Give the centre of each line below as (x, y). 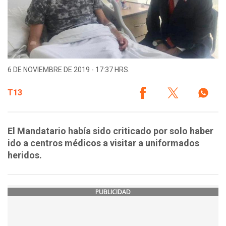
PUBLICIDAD (113, 192)
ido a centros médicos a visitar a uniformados (103, 143)
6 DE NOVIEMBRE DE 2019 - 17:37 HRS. (69, 70)
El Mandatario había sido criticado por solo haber (110, 131)
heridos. (25, 155)
